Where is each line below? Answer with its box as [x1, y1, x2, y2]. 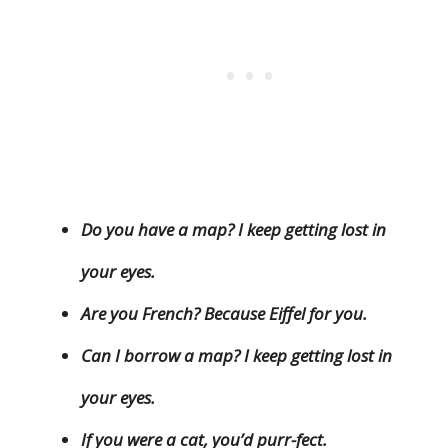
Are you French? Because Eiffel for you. [81, 302, 367, 326]
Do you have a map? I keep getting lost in [81, 218, 386, 242]
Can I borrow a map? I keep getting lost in [81, 344, 392, 368]
